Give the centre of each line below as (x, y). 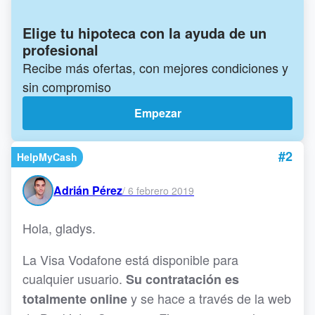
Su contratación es (182, 279)
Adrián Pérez (88, 191)
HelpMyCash (47, 157)
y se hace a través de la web (209, 298)
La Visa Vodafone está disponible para (130, 260)
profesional (60, 50)
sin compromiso (67, 87)
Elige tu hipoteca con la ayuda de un (144, 33)
